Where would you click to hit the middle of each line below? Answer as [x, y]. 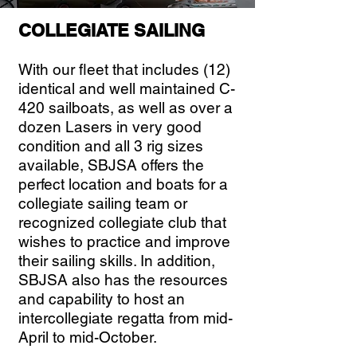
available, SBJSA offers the [111, 165]
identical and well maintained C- [127, 88]
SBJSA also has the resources [123, 280]
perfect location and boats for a [123, 184]
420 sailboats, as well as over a [126, 108]
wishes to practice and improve [124, 241]
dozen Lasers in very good [110, 127]
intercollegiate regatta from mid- [126, 318]
